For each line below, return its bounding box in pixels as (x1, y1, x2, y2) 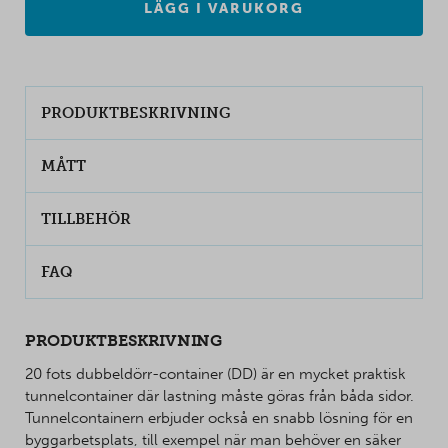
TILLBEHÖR (41, 210, 131, 229)
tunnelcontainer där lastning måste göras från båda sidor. (25, 387, 414, 406)
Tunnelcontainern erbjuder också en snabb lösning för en (25, 409, 413, 428)
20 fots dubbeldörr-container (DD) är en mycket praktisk (25, 365, 406, 384)
